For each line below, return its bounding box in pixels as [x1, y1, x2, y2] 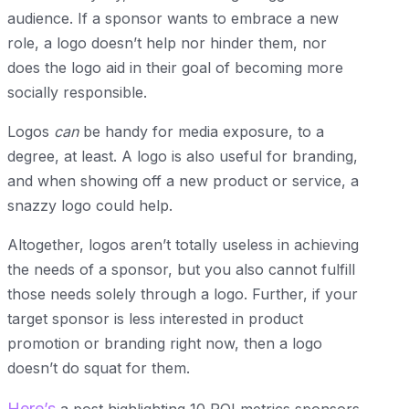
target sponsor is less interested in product [7, 309, 303, 328]
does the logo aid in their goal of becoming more [7, 58, 343, 77]
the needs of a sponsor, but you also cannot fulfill [7, 259, 355, 278]
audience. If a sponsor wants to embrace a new [7, 8, 339, 27]
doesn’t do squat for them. [7, 358, 190, 377]
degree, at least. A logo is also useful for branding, [7, 146, 358, 165]
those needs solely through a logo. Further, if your [7, 284, 358, 303]
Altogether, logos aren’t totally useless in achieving [7, 235, 359, 254]
